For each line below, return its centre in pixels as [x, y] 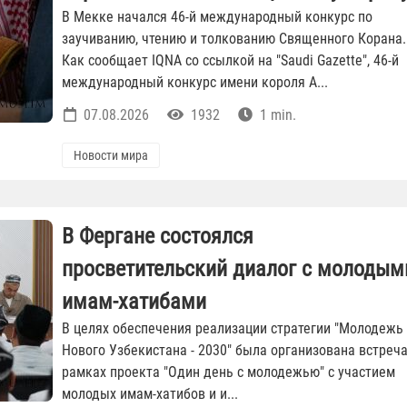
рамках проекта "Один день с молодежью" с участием [228, 372]
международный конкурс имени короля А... [195, 83]
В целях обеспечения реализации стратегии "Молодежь [233, 329]
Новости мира [111, 156]
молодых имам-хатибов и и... [150, 394]
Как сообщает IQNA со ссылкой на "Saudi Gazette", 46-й [230, 61]
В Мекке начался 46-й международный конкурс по [217, 17]
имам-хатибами [134, 302]
